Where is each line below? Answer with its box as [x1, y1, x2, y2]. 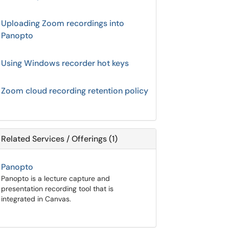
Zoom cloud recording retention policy [1, 85, 148, 96]
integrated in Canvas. [1, 194, 71, 203]
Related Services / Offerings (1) [1, 133, 118, 144]
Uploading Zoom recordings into [1, 18, 124, 29]
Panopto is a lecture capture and [1, 174, 110, 183]
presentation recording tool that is [1, 184, 113, 193]
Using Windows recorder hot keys [1, 58, 129, 68]
